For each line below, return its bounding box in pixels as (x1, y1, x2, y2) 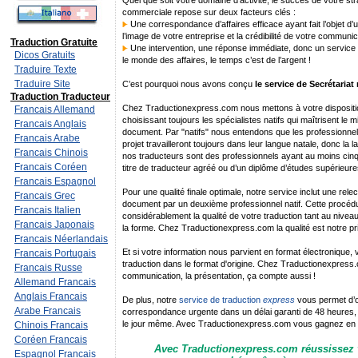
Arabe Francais (14, 305, 81, 316)
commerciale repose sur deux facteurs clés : (122, 7, 296, 18)
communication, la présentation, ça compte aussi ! (122, 271, 316, 281)
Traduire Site (14, 78, 70, 89)
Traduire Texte (14, 64, 77, 75)
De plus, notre (122, 295, 179, 305)
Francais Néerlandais (14, 233, 108, 245)
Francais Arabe (14, 133, 80, 144)
